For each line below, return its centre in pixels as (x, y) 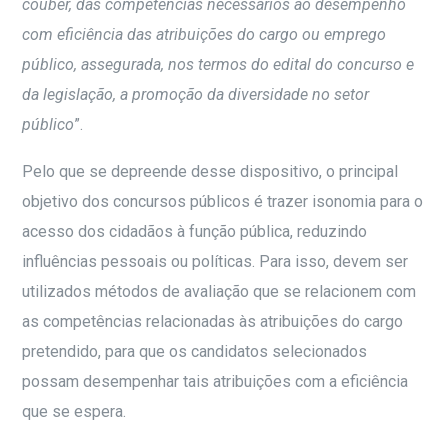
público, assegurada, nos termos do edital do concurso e (218, 65)
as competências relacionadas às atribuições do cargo (213, 322)
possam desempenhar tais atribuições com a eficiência (215, 382)
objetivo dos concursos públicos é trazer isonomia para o (223, 202)
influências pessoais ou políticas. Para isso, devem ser (215, 262)
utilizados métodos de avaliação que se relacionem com (219, 292)
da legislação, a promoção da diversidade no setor (196, 95)
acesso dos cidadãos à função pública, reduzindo (195, 232)
